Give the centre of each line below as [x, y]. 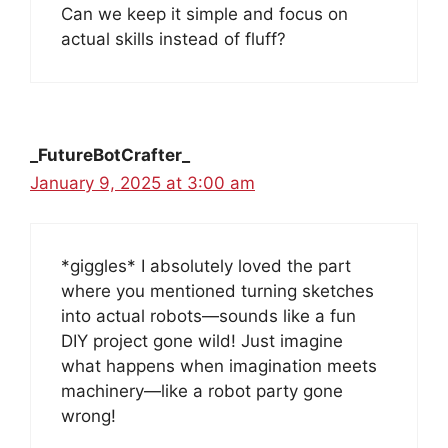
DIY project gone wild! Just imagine [202, 341]
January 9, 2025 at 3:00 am [142, 182]
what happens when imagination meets [219, 366]
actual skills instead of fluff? [173, 38]
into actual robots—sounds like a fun [208, 316]
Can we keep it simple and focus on [204, 13]
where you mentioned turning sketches [217, 291]
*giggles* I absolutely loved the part [206, 266]
